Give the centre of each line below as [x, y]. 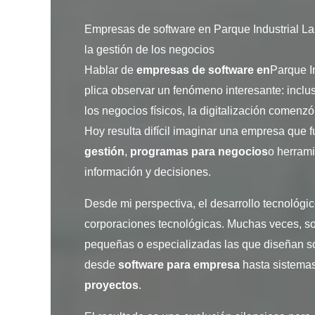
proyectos [111, 285]
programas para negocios [199, 152]
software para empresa [179, 265]
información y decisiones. [148, 172]
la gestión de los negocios [149, 50]
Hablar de [110, 70]
